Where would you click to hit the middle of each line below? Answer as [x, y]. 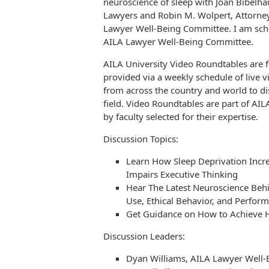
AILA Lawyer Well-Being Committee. [178, 42]
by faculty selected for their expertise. [181, 117]
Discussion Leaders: [144, 236]
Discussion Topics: [141, 139]
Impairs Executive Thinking [182, 174]
